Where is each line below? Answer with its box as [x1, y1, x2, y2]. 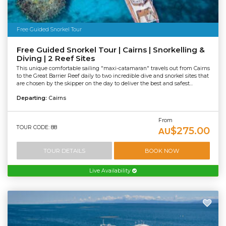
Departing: [16, 95, 48, 102]
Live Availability [89, 167, 132, 174]
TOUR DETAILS [43, 147, 85, 154]
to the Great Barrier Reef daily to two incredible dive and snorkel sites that [16, 73, 209, 80]
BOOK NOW [144, 147, 179, 154]
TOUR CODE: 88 [16, 124, 57, 131]
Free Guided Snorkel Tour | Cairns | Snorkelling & [16, 45, 205, 54]
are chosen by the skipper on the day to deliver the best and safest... [16, 80, 193, 87]
